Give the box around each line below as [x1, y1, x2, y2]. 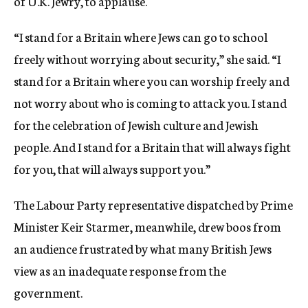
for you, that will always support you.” [14, 159, 210, 178]
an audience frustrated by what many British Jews [14, 239, 272, 258]
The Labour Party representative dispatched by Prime [14, 195, 293, 214]
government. [14, 283, 82, 302]
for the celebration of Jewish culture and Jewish [14, 115, 258, 134]
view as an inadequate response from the [14, 261, 226, 280]
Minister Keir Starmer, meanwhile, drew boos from [14, 217, 281, 236]
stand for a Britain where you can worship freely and [14, 71, 289, 90]
